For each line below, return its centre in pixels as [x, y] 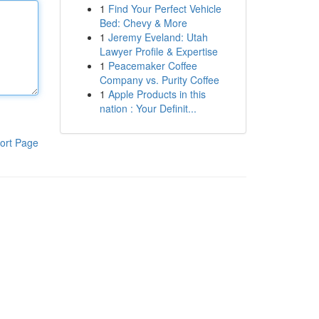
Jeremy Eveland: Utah [158, 37]
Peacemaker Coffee [152, 66]
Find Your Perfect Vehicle [164, 9]
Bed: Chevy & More [143, 23]
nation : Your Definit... [148, 108]
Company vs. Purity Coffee [159, 80]
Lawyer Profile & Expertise [158, 51]
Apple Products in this [157, 94]
